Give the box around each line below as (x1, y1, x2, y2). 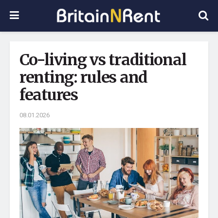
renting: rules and (19, 68, 147, 87)
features (19, 85, 78, 105)
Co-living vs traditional (19, 50, 186, 70)
